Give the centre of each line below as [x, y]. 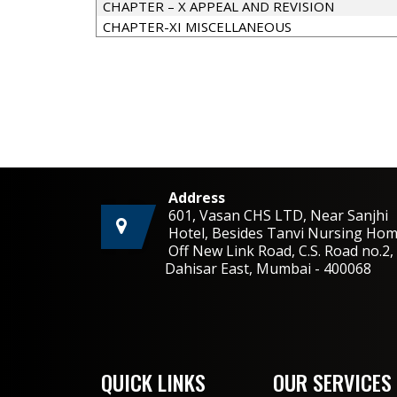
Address [197, 198]
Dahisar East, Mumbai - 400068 [236, 269]
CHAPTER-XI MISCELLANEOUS [197, 27]
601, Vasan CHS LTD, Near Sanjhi [278, 215]
